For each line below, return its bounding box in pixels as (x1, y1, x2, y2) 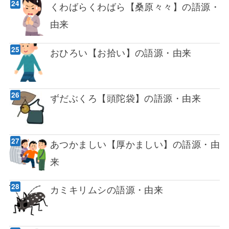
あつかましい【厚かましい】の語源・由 (50, 136, 220, 150)
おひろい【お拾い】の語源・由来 (50, 45, 192, 59)
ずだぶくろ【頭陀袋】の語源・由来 (50, 91, 201, 105)
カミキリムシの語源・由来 (50, 182, 164, 196)
